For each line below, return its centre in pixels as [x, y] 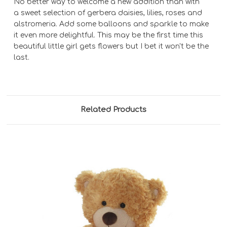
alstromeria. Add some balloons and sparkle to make [111, 24]
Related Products [113, 109]
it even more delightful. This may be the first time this [109, 35]
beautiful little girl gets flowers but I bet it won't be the [111, 46]
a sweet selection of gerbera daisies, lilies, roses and [108, 13]
